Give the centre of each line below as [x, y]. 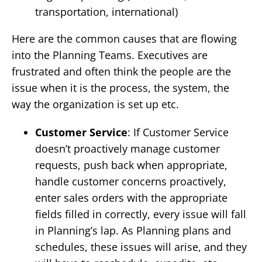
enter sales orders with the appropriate [131, 198]
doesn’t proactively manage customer [127, 149]
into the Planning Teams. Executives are [110, 55]
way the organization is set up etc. [95, 104]
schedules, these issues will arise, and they [141, 247]
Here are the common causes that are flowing [124, 39]
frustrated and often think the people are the [121, 72]
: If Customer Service [178, 132]
